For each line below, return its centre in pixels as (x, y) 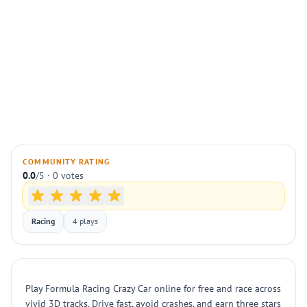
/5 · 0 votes (60, 175)
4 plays (85, 221)
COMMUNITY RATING (66, 161)
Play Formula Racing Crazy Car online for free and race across (153, 288)
